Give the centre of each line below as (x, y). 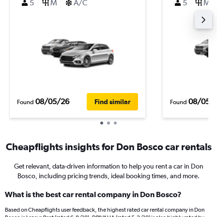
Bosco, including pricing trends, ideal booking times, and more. (108, 176)
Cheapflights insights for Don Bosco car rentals (108, 147)
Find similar (112, 101)
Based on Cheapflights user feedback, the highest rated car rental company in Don (105, 210)
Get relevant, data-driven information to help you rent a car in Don (108, 166)
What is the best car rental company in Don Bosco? (93, 194)
